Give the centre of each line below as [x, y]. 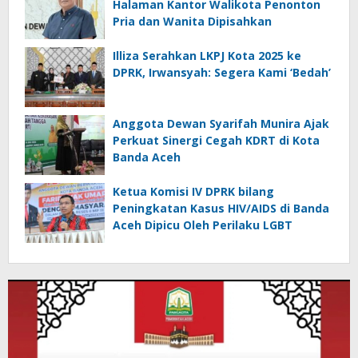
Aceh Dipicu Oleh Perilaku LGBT [203, 225]
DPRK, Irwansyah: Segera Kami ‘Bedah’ [222, 73]
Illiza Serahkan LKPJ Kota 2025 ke [207, 56]
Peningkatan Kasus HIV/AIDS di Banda [221, 209]
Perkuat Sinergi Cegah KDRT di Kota [216, 141]
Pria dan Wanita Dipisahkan [192, 22]
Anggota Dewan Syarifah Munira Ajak [221, 124]
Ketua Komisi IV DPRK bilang [193, 192]
